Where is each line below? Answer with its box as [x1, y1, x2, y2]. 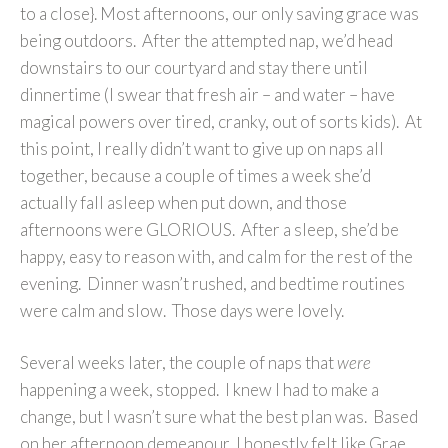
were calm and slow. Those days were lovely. [20, 299, 344, 321]
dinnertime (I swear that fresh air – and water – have [20, 83, 395, 105]
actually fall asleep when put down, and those [20, 191, 347, 213]
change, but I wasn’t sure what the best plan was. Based [20, 406, 418, 428]
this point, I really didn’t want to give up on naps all [20, 137, 384, 159]
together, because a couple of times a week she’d [20, 164, 371, 186]
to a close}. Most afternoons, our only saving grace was [20, 2, 419, 24]
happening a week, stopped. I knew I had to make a [20, 379, 379, 401]
